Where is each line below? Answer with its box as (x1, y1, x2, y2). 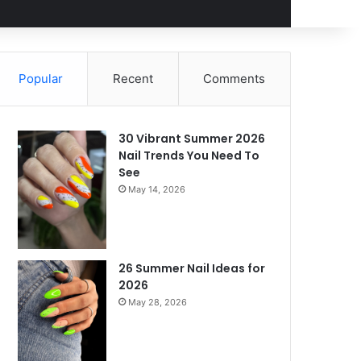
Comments (203, 71, 266, 86)
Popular (18, 71, 63, 86)
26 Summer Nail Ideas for (118, 259, 266, 276)
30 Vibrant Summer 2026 (118, 131, 266, 147)
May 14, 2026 (128, 184, 186, 195)
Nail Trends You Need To (118, 147, 260, 164)
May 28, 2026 (128, 296, 188, 308)
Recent (113, 71, 153, 86)
